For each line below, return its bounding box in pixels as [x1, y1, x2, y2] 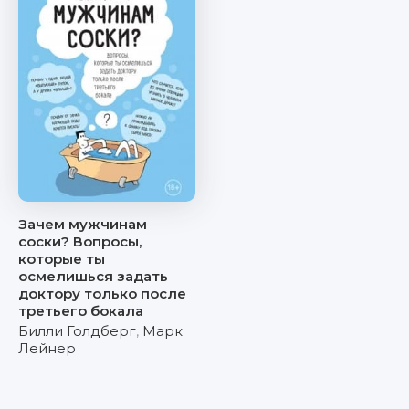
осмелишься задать [18, 267, 168, 285]
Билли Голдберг [18, 322, 136, 340]
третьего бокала [18, 302, 143, 320]
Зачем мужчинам [18, 215, 147, 233]
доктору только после [18, 285, 186, 302]
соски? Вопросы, [18, 233, 142, 250]
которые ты [18, 250, 105, 267]
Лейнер [18, 340, 76, 357]
